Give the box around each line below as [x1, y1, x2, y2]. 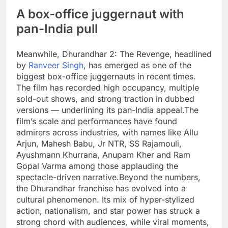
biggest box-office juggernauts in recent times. [16, 71, 196, 81]
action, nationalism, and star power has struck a [16, 205, 200, 216]
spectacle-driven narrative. [16, 172, 119, 182]
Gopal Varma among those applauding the [16, 160, 178, 171]
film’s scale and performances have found [16, 116, 177, 126]
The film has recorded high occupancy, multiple [16, 82, 199, 93]
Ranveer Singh [28, 60, 83, 70]
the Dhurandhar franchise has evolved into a [16, 183, 186, 193]
